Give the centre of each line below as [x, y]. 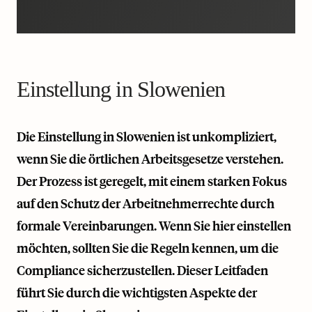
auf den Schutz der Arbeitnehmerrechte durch [146, 203]
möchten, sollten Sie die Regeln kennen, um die [148, 248]
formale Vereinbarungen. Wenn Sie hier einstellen [154, 226]
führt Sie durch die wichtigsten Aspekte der [137, 292]
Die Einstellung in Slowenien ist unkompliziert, [147, 136]
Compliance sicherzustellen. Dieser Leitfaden [142, 270]
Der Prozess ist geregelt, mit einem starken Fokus [152, 181]
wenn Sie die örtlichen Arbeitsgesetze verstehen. [150, 159]
